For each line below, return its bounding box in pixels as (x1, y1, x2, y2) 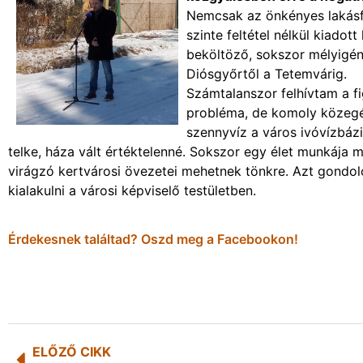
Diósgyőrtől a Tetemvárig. (186, 65, 347, 82)
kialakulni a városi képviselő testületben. (8, 181, 256, 199)
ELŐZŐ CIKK (32, 343, 111, 360)
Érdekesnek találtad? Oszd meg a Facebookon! (8, 230, 298, 247)
